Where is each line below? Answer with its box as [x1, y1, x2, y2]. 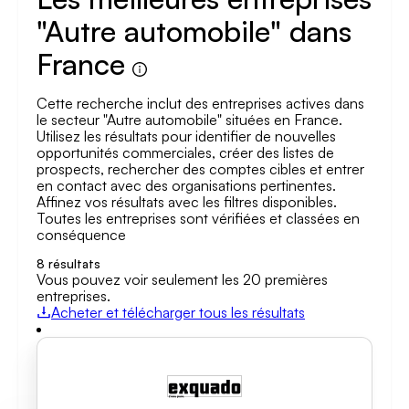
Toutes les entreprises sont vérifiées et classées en [37, 209, 360, 227]
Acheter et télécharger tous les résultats [51, 303, 305, 321]
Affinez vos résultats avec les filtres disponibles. [37, 193, 337, 211]
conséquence [37, 225, 126, 244]
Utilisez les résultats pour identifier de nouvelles [37, 127, 336, 145]
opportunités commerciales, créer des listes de [37, 143, 334, 162]
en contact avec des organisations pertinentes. [37, 176, 336, 194]
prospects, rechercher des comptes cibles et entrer [37, 160, 364, 178]
